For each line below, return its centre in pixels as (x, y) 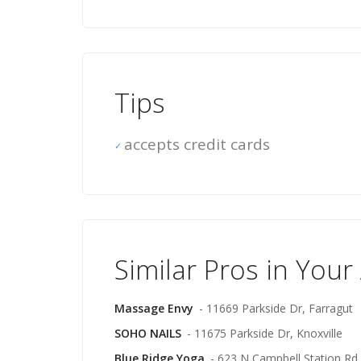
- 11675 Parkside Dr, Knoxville (264, 333)
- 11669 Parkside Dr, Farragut (276, 308)
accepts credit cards (197, 144)
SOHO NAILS (148, 333)
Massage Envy (154, 308)
